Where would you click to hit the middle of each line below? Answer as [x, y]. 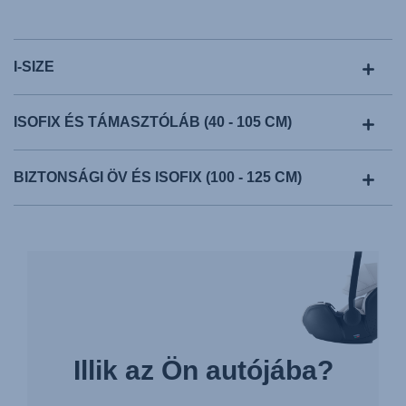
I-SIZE [34, 66]
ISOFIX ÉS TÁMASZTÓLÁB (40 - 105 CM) [153, 121]
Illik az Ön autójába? [203, 370]
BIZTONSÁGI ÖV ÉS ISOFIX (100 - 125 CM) [158, 177]
